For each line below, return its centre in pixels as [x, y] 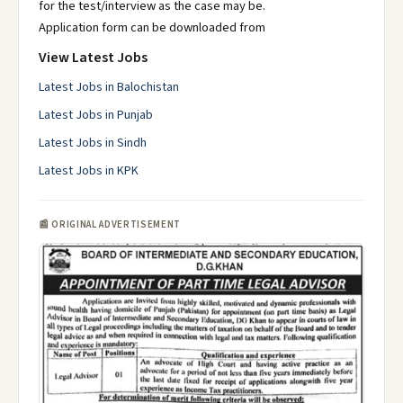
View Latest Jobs [93, 58]
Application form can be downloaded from [152, 27]
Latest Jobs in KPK [89, 171]
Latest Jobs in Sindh [93, 143]
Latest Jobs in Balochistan [109, 87]
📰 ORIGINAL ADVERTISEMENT [110, 224]
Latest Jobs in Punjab [96, 115]
